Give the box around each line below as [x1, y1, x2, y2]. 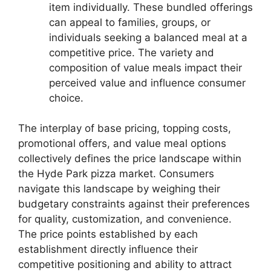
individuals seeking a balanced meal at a [49, 31, 247, 44]
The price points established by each [18, 228, 198, 241]
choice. [49, 91, 83, 104]
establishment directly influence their [18, 243, 198, 256]
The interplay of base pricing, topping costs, [18, 122, 231, 135]
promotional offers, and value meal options [18, 137, 226, 150]
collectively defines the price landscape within [18, 152, 241, 165]
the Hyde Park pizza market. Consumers [18, 168, 214, 180]
